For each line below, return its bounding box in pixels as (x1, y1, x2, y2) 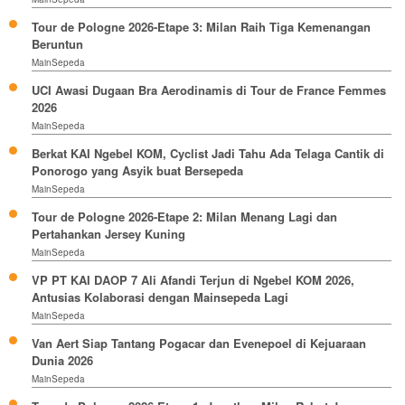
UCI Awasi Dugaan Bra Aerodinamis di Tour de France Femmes (32, 81, 386, 99)
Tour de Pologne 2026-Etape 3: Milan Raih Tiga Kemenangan (32, 18, 371, 36)
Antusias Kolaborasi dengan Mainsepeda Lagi (32, 288, 288, 306)
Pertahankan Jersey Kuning (32, 225, 185, 243)
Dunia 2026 (32, 352, 93, 370)
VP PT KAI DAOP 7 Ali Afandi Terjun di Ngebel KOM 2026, (32, 271, 354, 289)
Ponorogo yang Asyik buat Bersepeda (32, 162, 243, 180)
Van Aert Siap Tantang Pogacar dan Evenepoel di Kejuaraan (32, 334, 366, 353)
